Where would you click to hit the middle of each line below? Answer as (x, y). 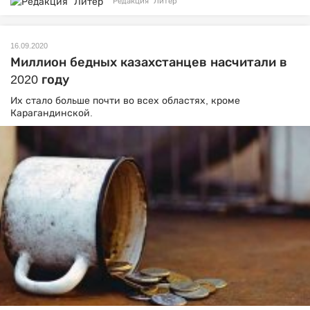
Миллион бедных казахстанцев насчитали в (149, 62)
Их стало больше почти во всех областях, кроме (125, 100)
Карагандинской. (52, 112)
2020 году (40, 79)
